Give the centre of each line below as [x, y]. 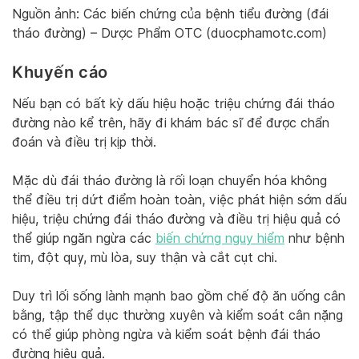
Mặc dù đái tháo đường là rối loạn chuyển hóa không [169, 181]
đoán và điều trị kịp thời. [84, 143]
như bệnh [315, 239]
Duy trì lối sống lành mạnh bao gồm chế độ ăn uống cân [179, 296]
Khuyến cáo [60, 72]
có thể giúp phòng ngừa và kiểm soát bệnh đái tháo [166, 335]
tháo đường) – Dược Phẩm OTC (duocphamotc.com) [169, 33]
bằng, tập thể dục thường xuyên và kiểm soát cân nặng [177, 316]
